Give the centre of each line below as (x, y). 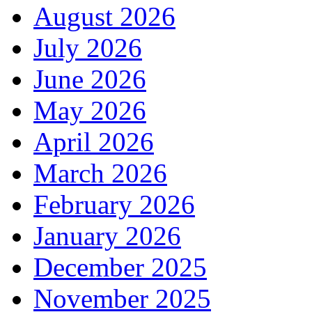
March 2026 (100, 173)
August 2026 (104, 17)
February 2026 (114, 205)
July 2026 (88, 48)
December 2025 (120, 267)
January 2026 (107, 236)
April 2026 (94, 142)
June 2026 (90, 79)
